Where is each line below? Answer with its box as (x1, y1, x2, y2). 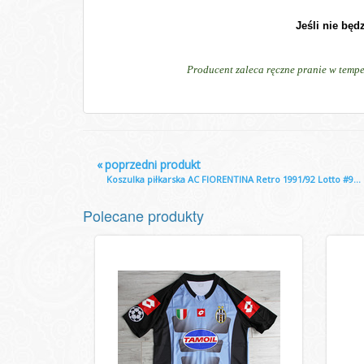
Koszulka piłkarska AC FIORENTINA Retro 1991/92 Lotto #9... (106, 173, 362, 185)
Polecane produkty (83, 205, 204, 226)
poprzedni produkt (105, 157, 201, 172)
